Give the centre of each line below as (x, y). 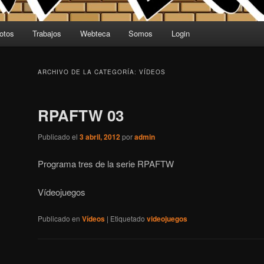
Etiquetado (128, 219)
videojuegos (167, 219)
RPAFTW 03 (81, 115)
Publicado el (59, 137)
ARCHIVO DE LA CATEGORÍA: (88, 72)
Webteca (95, 34)
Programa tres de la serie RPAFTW (106, 163)
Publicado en (59, 219)
